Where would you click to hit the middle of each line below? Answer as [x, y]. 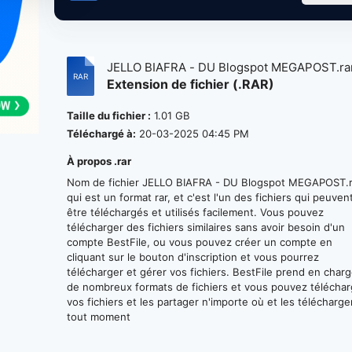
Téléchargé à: [102, 134]
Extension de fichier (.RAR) [191, 84]
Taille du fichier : [109, 115]
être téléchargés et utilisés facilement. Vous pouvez [196, 212]
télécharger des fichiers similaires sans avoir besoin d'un [206, 227]
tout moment [99, 317]
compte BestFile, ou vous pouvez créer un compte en [200, 242]
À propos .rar [99, 161]
